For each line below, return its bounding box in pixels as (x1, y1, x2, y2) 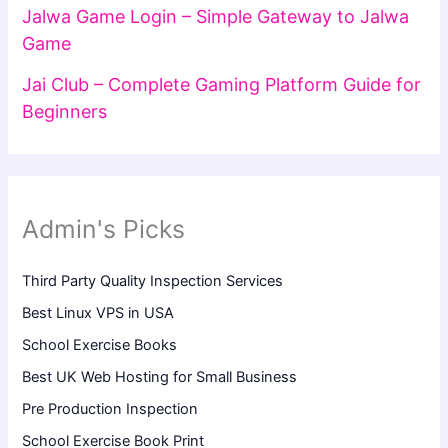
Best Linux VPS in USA (22, 304, 175, 323)
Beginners (22, 100, 108, 122)
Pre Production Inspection (22, 400, 199, 418)
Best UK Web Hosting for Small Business (22, 368, 298, 387)
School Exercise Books (22, 336, 178, 355)
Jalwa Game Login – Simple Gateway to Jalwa (22, 6, 410, 28)
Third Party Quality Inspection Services (22, 272, 284, 291)
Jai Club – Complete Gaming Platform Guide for (22, 73, 422, 95)
